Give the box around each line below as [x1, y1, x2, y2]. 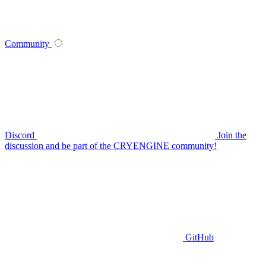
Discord [5, 130, 37, 141]
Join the [217, 130, 246, 141]
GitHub [185, 232, 214, 243]
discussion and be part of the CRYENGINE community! [5, 141, 217, 151]
